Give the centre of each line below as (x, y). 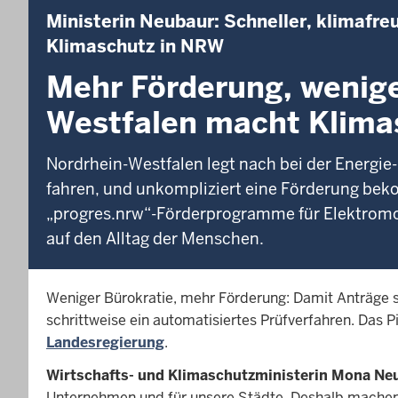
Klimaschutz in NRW (135, 46)
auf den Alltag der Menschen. (157, 238)
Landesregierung (105, 342)
